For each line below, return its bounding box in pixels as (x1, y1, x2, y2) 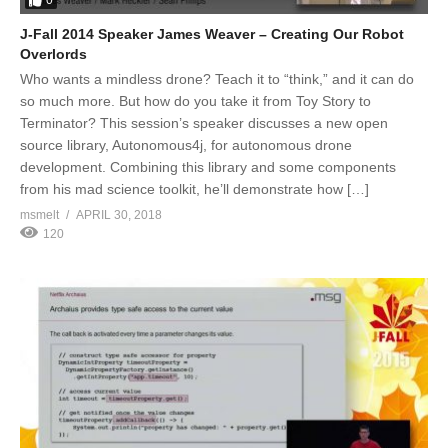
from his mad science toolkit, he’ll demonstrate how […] (20, 180, 369, 197)
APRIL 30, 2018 (76, 207, 162, 222)
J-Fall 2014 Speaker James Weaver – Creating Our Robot (20, 25, 404, 42)
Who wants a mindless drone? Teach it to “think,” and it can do (20, 70, 414, 87)
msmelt (20, 207, 59, 222)
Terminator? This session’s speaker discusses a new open (20, 114, 388, 131)
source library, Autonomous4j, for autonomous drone (20, 136, 352, 153)
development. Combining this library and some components (20, 158, 396, 175)
